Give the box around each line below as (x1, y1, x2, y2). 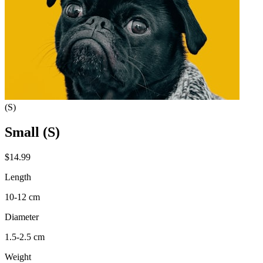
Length (5, 172, 31, 183)
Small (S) (5, 124, 60, 140)
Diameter (5, 212, 39, 222)
